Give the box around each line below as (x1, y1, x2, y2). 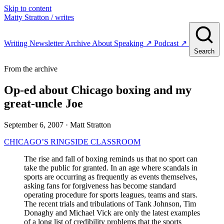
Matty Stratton (4, 13, 49, 21)
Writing (4, 39, 29, 47)
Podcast (154, 39, 178, 47)
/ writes (51, 13, 74, 21)
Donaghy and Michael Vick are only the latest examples (24, 208, 200, 217)
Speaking (114, 39, 143, 47)
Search (194, 47, 214, 55)
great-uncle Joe (4, 96, 83, 110)
